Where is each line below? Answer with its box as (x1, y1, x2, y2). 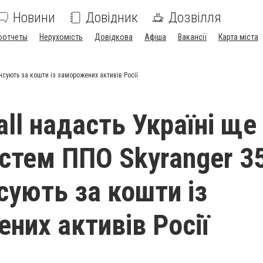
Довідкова (95, 32, 133, 42)
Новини (13, 9, 55, 26)
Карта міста (218, 32, 258, 42)
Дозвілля (168, 9, 221, 26)
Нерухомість (39, 32, 83, 42)
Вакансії (178, 32, 207, 42)
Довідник (86, 9, 138, 26)
